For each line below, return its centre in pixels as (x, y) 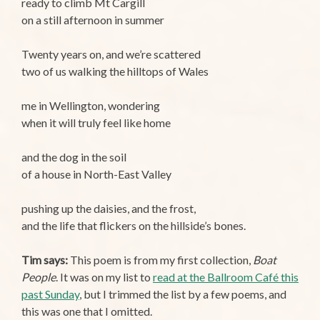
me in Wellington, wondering (91, 106)
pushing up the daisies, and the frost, (109, 209)
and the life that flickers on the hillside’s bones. (134, 226)
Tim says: (45, 260)
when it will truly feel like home (96, 123)
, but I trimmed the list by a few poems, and (183, 294)
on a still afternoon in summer (93, 20)
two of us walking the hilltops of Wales (115, 71)
